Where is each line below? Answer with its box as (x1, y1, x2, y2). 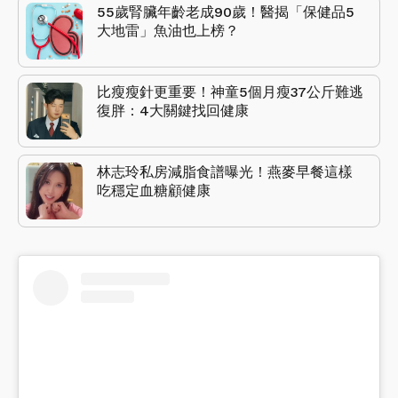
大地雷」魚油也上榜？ (97, 22, 239, 40)
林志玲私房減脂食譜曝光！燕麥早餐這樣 (97, 163, 353, 181)
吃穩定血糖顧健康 (97, 182, 211, 200)
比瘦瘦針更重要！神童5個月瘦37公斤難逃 (97, 84, 363, 101)
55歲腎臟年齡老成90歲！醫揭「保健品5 (97, 4, 354, 21)
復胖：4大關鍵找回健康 (97, 102, 249, 120)
